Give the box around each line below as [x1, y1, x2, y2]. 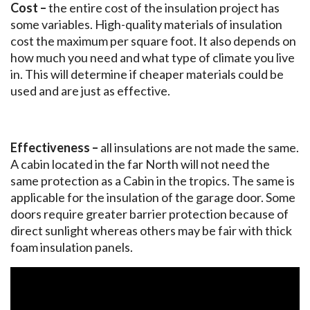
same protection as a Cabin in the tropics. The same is [10, 173, 295, 189]
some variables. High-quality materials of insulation [10, 17, 282, 33]
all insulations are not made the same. [100, 140, 299, 156]
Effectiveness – [10, 140, 100, 156]
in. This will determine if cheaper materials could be [10, 66, 284, 82]
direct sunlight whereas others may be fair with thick [10, 223, 292, 239]
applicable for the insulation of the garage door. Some [10, 190, 295, 206]
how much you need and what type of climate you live [10, 50, 295, 66]
